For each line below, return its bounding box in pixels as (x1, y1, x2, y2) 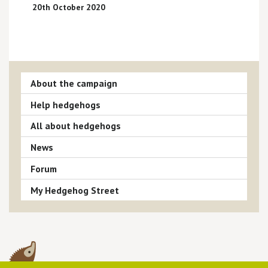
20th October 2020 (32, 1, 105, 13)
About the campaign (30, 77, 117, 89)
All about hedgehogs (30, 120, 121, 132)
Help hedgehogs (30, 98, 100, 111)
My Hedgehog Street (30, 184, 119, 196)
